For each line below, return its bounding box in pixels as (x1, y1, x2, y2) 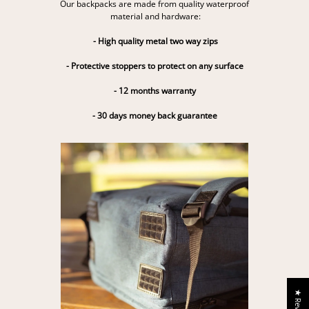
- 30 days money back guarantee (92, 109, 217, 121)
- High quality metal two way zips (91, 34, 218, 47)
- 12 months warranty (113, 84, 196, 97)
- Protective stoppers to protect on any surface (66, 59, 243, 72)
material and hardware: (108, 10, 201, 22)
